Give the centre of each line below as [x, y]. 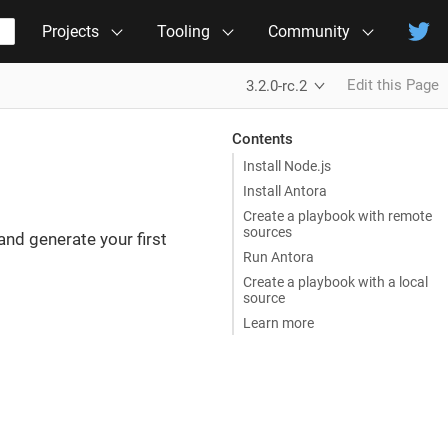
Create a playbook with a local [335, 281]
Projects [70, 31]
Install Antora [285, 190]
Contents [262, 138]
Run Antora [278, 256]
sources [267, 231]
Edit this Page [393, 85]
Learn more [278, 322]
